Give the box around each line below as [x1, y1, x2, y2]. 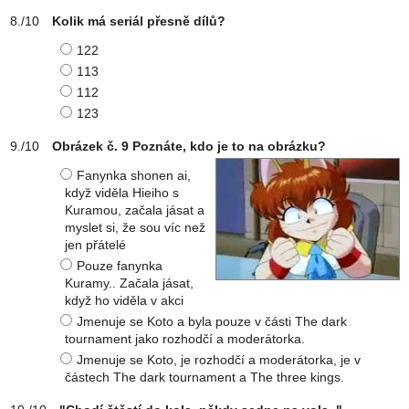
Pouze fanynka [77, 258, 163, 273]
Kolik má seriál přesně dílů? [52, 14, 225, 28]
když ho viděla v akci [65, 293, 184, 308]
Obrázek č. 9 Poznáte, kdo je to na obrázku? [52, 139, 326, 153]
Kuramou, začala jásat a [65, 203, 204, 217]
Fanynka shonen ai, [77, 168, 191, 183]
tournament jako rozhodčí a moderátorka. [65, 331, 305, 346]
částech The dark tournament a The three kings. [65, 370, 344, 384]
